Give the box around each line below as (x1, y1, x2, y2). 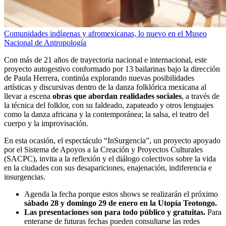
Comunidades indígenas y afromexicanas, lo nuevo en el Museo (4, 29, 207, 38)
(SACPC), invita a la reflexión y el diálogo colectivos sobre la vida (4, 154, 216, 163)
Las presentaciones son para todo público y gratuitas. (24, 207, 207, 216)
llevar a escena (4, 91, 52, 100)
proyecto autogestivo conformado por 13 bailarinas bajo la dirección (4, 64, 220, 73)
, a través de (182, 91, 219, 100)
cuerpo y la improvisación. (4, 119, 88, 128)
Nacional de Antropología (4, 38, 86, 47)
